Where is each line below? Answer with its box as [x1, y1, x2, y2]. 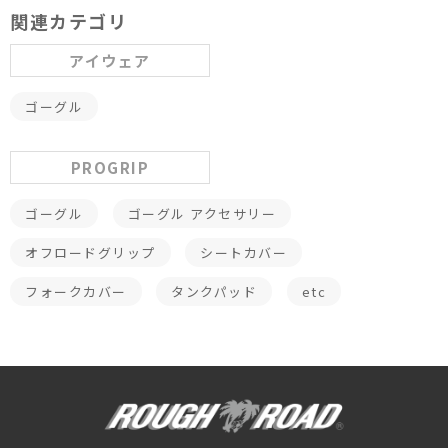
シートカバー [200, 242, 287, 262]
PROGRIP [70, 156, 150, 178]
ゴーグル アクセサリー [127, 203, 276, 223]
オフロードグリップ [25, 242, 156, 262]
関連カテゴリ [10, 7, 127, 34]
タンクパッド [171, 281, 257, 301]
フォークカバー [25, 281, 127, 301]
